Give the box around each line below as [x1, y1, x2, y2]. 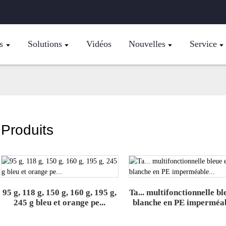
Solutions [27, 39, 62, 49]
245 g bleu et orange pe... [14, 198, 106, 208]
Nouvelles [128, 39, 165, 49]
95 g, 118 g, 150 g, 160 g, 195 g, [3, 188, 117, 198]
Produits [1, 122, 53, 138]
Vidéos [86, 39, 111, 49]
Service [189, 39, 217, 49]
